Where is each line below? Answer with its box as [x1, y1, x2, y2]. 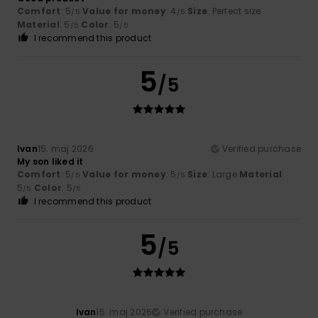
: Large [207, 168, 240, 180]
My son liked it [17, 155, 84, 168]
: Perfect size [207, 4, 261, 17]
